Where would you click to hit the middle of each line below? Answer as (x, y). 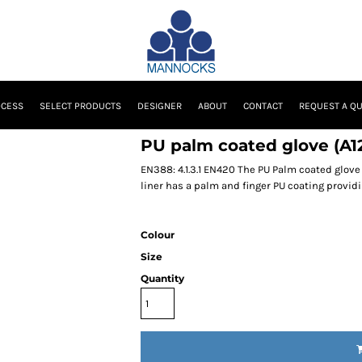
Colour (158, 235)
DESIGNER (159, 106)
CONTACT (263, 106)
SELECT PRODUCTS (80, 106)
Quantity (162, 278)
